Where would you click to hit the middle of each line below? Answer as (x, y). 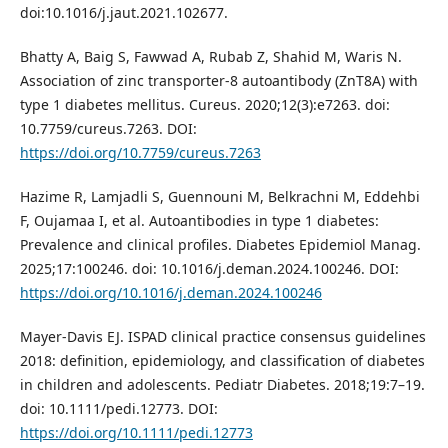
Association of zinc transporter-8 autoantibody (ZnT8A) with (218, 80)
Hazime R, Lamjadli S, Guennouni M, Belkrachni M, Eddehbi (219, 196)
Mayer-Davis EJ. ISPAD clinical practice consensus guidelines (222, 336)
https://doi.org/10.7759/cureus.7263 (140, 152)
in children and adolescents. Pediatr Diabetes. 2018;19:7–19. (222, 384)
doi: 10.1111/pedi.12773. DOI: (118, 408)
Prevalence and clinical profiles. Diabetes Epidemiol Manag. (220, 244)
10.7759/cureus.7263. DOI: (108, 128)
